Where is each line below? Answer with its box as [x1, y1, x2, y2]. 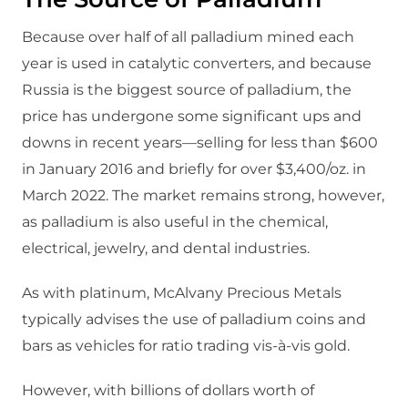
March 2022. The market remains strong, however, [22, 187, 384, 205]
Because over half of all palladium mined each [22, 28, 354, 46]
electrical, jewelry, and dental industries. [22, 240, 310, 258]
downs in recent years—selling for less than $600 [22, 134, 378, 152]
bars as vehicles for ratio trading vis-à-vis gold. [22, 337, 350, 355]
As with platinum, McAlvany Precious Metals [22, 284, 342, 302]
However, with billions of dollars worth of [22, 382, 314, 400]
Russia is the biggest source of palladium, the [22, 81, 352, 99]
